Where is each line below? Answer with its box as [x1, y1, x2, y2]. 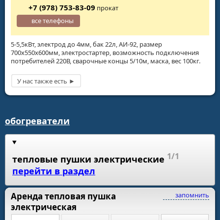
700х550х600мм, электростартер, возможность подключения [11, 48, 199, 57]
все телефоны [31, 16, 74, 26]
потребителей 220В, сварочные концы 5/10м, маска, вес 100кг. [11, 56, 200, 65]
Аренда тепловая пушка [11, 190, 116, 202]
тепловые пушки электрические [12, 153, 165, 165]
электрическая [11, 201, 77, 213]
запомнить [174, 190, 209, 199]
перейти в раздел [12, 165, 95, 177]
